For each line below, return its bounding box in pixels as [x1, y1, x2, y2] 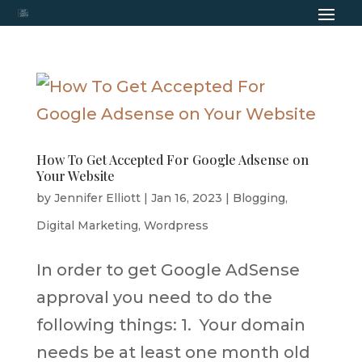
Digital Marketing [36, 218, 138, 233]
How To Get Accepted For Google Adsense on [36, 151, 309, 168]
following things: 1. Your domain [36, 315, 305, 335]
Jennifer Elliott [53, 191, 141, 205]
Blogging [232, 191, 285, 205]
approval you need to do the [36, 288, 272, 307]
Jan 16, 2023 [150, 191, 222, 205]
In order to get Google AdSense [36, 260, 300, 280]
